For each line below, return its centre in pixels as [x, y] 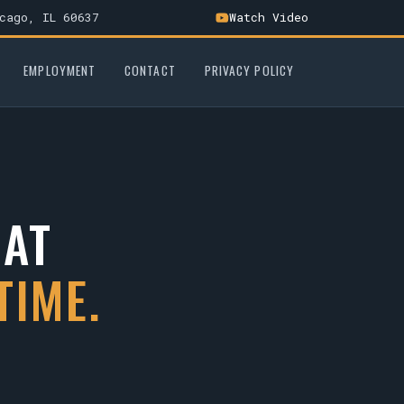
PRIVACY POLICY [249, 70]
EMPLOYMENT [60, 70]
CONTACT [150, 70]
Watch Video [269, 17]
